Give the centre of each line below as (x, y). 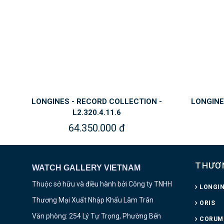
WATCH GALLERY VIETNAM (86, 167)
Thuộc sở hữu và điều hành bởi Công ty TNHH (102, 184)
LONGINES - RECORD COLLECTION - (96, 101)
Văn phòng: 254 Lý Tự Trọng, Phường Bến (96, 216)
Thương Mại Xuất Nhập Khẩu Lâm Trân (92, 200)
